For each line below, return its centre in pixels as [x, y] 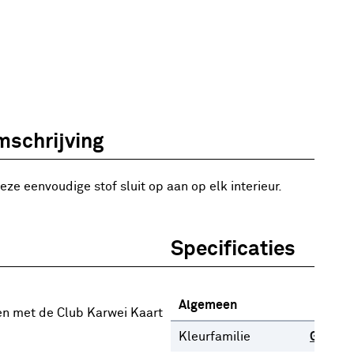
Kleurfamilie [215, 337]
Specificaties [233, 250]
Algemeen [208, 305]
